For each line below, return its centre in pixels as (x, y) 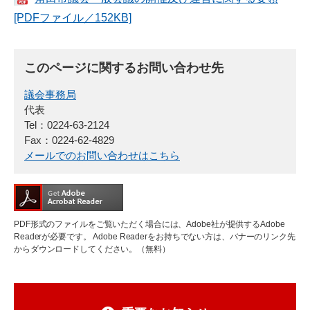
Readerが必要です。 (53, 236)
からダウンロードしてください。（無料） (92, 249)
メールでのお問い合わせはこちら (102, 155)
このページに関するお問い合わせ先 (124, 67)
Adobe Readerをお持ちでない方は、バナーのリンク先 (193, 236)
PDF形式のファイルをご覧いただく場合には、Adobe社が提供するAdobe (149, 224)
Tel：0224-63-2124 (67, 125)
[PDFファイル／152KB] (73, 17)
